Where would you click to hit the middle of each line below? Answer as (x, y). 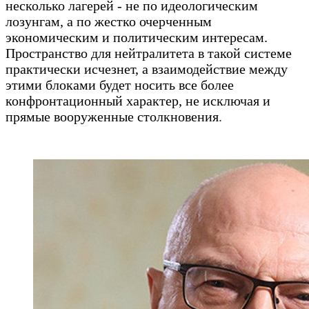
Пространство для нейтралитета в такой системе (149, 53)
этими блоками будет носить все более (120, 84)
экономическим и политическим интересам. (137, 37)
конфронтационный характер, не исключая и (138, 100)
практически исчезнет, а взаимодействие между (147, 69)
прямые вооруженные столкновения (112, 116)
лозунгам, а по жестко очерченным (109, 21)
